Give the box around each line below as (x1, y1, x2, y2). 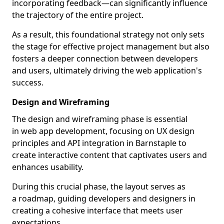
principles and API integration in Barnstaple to (12, 137, 186, 148)
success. (12, 77, 43, 88)
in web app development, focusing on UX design (12, 125, 194, 136)
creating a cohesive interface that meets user (12, 205, 183, 216)
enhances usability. (12, 161, 83, 172)
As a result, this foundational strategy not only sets (12, 29, 204, 40)
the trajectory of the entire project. (12, 9, 143, 20)
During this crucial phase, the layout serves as (12, 181, 185, 192)
